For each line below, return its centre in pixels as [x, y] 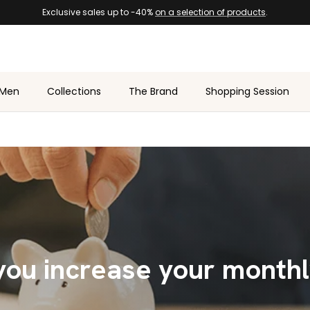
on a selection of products [210, 12]
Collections [74, 91]
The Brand [153, 91]
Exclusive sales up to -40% [99, 12]
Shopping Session [247, 91]
